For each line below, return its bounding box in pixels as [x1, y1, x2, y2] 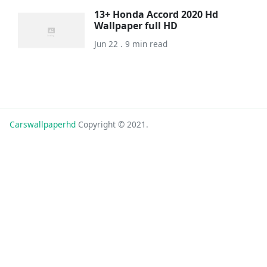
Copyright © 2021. [76, 118, 148, 130]
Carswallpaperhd [10, 118, 76, 130]
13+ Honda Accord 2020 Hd [94, 8, 218, 21]
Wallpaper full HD [94, 19, 178, 33]
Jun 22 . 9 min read [94, 38, 167, 50]
